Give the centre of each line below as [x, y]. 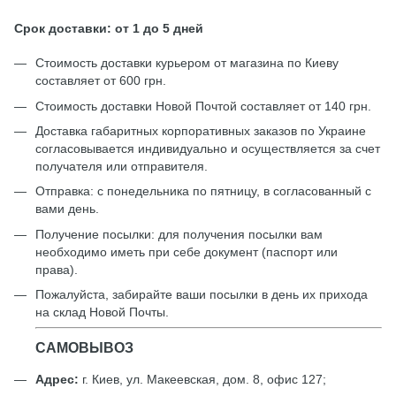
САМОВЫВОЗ [84, 347]
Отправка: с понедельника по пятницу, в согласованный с [203, 191]
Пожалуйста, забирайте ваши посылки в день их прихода [202, 295]
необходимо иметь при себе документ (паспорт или [187, 251]
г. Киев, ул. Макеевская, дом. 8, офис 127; [202, 380]
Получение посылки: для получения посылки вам [179, 234]
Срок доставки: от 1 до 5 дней [109, 28]
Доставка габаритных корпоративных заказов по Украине [201, 130]
